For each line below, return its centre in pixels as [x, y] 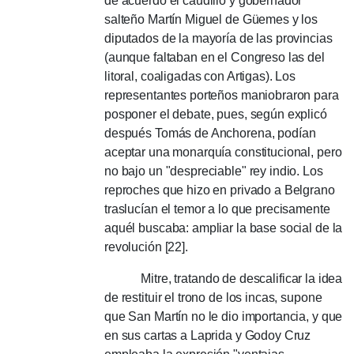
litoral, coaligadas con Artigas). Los [200, 76]
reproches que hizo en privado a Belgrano [220, 190]
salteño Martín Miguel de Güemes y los [211, 19]
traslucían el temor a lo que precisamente [217, 209]
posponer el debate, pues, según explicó [216, 114]
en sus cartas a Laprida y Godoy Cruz [208, 335]
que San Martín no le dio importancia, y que [224, 316]
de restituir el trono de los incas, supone [213, 297]
